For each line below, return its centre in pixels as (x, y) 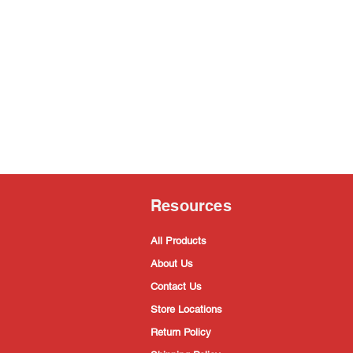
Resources (191, 206)
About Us (172, 264)
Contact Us (176, 287)
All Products (178, 241)
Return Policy (181, 333)
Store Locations (186, 310)
